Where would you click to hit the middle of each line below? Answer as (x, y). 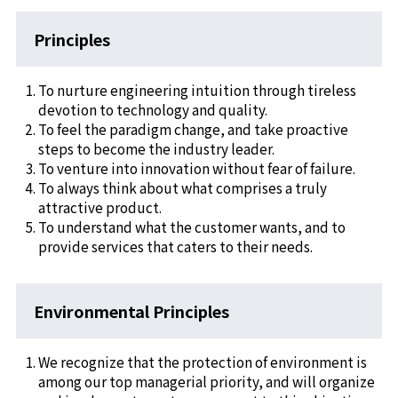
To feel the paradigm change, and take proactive (193, 129)
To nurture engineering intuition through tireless (197, 90)
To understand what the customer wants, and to (191, 227)
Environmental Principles (132, 310)
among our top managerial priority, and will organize (206, 381)
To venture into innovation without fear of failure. (196, 168)
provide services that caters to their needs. (175, 246)
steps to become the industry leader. (156, 148)
